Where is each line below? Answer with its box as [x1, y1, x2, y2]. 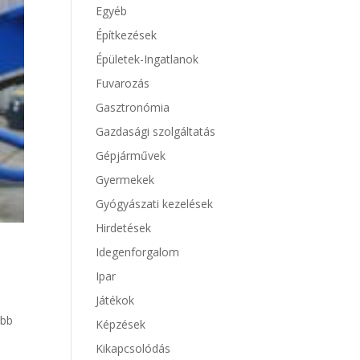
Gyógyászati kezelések [96, 196, 214, 211]
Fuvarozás [96, 76, 150, 91]
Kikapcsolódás [96, 341, 171, 356]
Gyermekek [96, 172, 155, 187]
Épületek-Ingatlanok [96, 51, 199, 67]
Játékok [96, 292, 135, 308]
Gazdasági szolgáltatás [96, 124, 216, 139]
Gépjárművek [96, 148, 166, 163]
